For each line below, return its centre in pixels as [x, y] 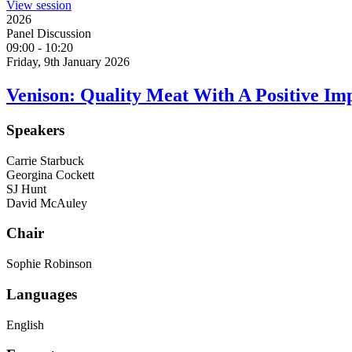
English [25, 324]
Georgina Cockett [50, 174]
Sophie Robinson [49, 264]
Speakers [35, 130]
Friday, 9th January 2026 [68, 62]
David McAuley [47, 203]
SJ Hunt [26, 189]
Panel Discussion [49, 34]
